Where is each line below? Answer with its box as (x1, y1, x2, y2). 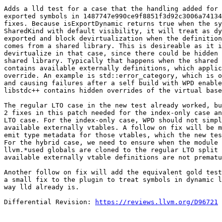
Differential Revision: (4, 198, 95, 206)
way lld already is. (4, 183, 79, 191)
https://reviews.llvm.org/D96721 (95, 198, 218, 206)
